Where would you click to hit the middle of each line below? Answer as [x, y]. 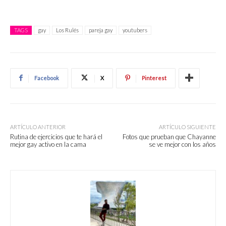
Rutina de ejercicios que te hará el [56, 136]
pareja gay [101, 30]
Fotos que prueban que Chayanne [169, 136]
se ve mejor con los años [182, 144]
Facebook [47, 78]
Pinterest [154, 78]
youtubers [135, 30]
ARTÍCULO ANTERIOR [38, 127]
